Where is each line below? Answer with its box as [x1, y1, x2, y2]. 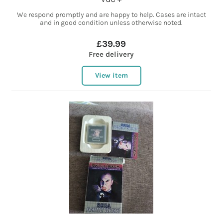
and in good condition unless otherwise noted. [40, 18, 183, 27]
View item [95, 71, 128, 80]
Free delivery [89, 50, 134, 59]
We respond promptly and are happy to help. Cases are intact [16, 10, 206, 19]
